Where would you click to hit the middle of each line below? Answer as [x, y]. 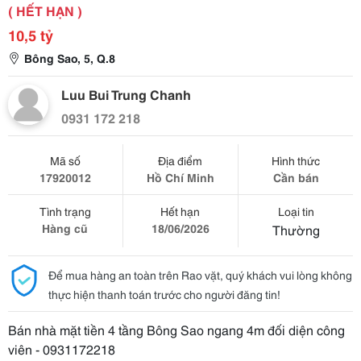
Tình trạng [65, 211]
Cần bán [296, 177]
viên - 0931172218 [62, 349]
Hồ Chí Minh [180, 177]
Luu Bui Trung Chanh [126, 94]
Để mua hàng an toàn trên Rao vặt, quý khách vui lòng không [200, 275]
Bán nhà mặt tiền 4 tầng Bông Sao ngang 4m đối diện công [176, 329]
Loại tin [296, 211]
